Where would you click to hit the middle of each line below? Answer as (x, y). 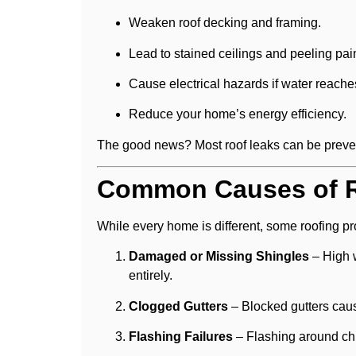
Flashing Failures (181, 337)
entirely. (151, 276)
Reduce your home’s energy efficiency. (238, 114)
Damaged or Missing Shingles (219, 257)
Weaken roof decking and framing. (225, 23)
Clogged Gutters (178, 306)
